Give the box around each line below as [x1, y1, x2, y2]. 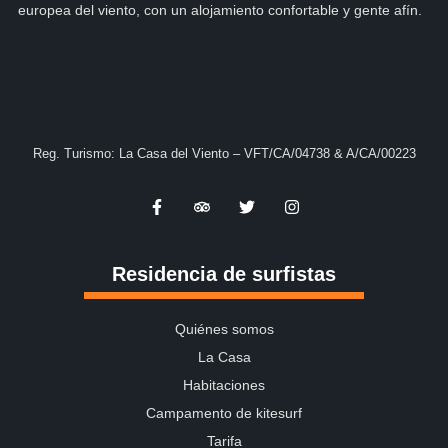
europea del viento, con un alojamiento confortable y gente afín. [18, 2, 430, 19]
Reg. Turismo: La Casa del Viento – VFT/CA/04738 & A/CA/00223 [32, 146, 416, 162]
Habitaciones [183, 376, 265, 393]
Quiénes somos [174, 320, 274, 337]
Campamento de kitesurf [146, 404, 302, 421]
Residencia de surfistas [112, 262, 336, 285]
